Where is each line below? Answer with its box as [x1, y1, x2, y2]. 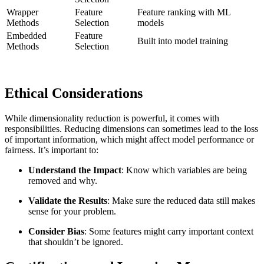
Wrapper [6, 7, 38, 18]
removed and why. [28, 176, 97, 186]
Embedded [6, 31, 47, 41]
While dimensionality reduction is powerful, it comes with [5, 113, 219, 124]
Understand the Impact [28, 165, 121, 176]
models [137, 18, 164, 28]
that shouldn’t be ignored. [28, 237, 123, 247]
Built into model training [137, 36, 228, 47]
